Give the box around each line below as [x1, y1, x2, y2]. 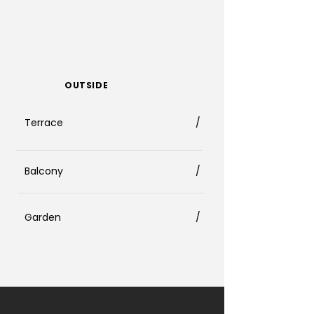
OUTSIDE [64, 79, 109, 91]
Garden [25, 210, 61, 224]
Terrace [25, 116, 66, 130]
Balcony [25, 164, 66, 178]
